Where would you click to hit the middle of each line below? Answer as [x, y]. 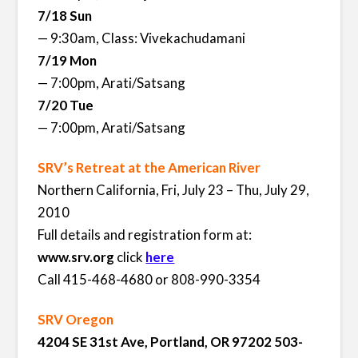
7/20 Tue [66, 105]
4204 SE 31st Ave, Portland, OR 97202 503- [171, 342]
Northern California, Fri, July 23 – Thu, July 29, [174, 189]
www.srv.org [76, 257]
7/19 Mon [68, 60]
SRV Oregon [76, 320]
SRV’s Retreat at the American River [149, 167]
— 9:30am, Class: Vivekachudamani [142, 38]
